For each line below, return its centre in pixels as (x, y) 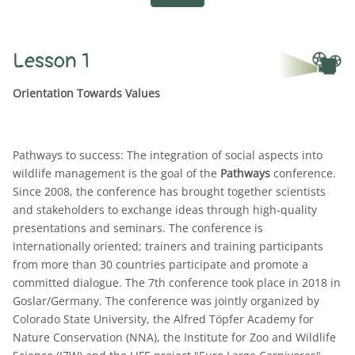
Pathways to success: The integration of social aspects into (168, 155)
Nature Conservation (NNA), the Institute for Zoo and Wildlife (175, 338)
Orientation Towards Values (87, 94)
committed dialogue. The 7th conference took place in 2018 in (177, 283)
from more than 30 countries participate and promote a (161, 265)
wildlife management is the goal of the (117, 174)
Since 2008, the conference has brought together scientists (170, 192)
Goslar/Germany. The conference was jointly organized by (166, 301)
